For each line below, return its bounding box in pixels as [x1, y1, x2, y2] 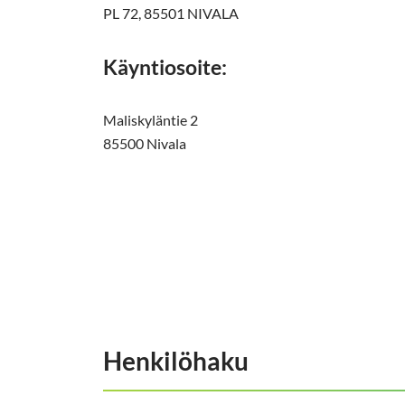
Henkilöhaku [103, 345, 249, 377]
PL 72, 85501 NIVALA [103, 5, 239, 23]
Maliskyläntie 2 [103, 111, 198, 129]
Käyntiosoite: [103, 54, 227, 80]
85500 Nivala [103, 135, 186, 153]
